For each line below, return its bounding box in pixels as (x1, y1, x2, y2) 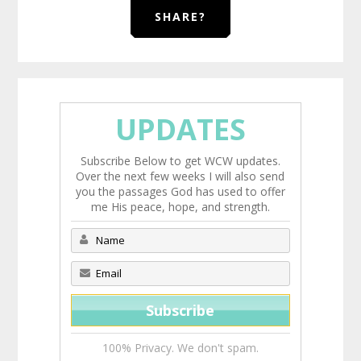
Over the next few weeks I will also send (76, 168, 285, 184)
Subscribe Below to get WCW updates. (80, 152, 280, 168)
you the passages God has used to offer (75, 183, 285, 199)
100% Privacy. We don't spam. (102, 339, 259, 355)
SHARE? (155, 8, 206, 24)
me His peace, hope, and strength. (90, 198, 270, 214)
